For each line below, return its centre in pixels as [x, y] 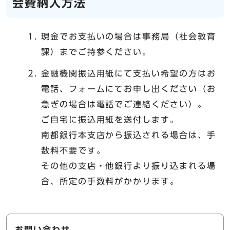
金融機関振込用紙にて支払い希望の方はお [129, 73]
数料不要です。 [73, 150]
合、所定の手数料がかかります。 [110, 181]
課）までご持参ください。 [97, 52]
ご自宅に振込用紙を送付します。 [110, 119]
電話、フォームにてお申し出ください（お [129, 89]
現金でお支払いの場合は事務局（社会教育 [129, 36]
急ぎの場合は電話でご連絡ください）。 [124, 104]
